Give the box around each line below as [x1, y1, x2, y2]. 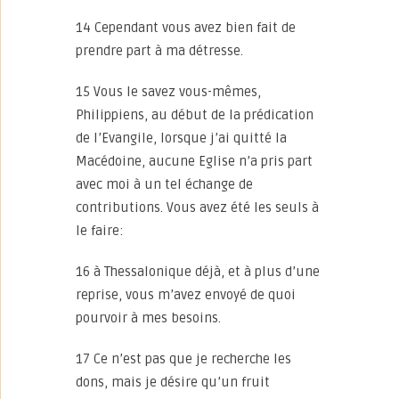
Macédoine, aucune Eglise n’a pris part [76, 153, 313, 169]
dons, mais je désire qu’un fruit [76, 374, 270, 390]
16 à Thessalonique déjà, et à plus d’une [76, 264, 320, 280]
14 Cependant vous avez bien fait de [76, 20, 296, 36]
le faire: [76, 223, 124, 239]
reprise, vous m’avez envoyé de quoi [76, 287, 296, 303]
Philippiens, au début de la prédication [76, 107, 313, 123]
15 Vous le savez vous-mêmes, [76, 84, 261, 100]
